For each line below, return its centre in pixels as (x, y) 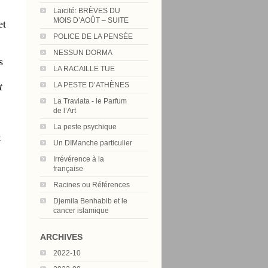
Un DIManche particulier (93, 143)
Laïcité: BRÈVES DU (87, 11)
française (68, 169)
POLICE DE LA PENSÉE (93, 36)
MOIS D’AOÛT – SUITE (91, 20)
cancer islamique (81, 211)
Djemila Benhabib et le (90, 201)
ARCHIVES (61, 237)
